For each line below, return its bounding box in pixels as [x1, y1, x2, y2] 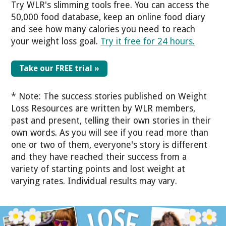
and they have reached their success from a [11, 151, 187, 162]
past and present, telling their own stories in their [11, 115, 211, 126]
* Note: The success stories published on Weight [11, 91, 207, 101]
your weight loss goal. [11, 36, 101, 46]
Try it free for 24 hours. [100, 36, 195, 46]
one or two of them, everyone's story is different [11, 139, 208, 150]
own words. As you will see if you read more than [11, 127, 209, 138]
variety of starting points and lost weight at [11, 163, 186, 174]
